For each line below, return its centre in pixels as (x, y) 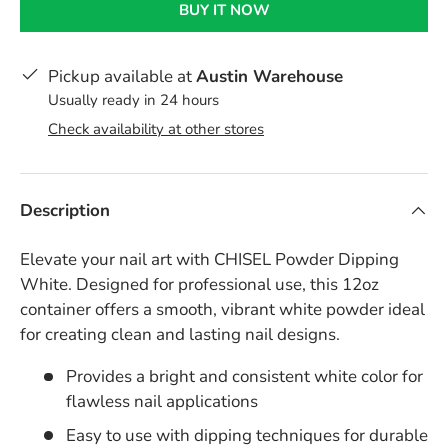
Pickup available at (122, 77)
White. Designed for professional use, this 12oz (199, 285)
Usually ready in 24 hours (133, 100)
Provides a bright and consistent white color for (244, 377)
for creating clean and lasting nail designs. (180, 335)
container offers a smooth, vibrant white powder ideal (222, 310)
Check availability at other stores (156, 129)
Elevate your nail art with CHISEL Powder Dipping (209, 260)
